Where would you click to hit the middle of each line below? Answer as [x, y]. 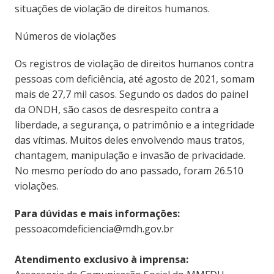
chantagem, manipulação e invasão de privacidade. [130, 156]
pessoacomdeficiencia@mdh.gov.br [94, 229]
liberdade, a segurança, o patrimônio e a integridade [134, 125]
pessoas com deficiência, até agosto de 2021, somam [134, 79]
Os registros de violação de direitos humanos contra [134, 64]
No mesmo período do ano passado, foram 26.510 [129, 171]
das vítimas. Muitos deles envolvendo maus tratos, [129, 140]
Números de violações [65, 36]
